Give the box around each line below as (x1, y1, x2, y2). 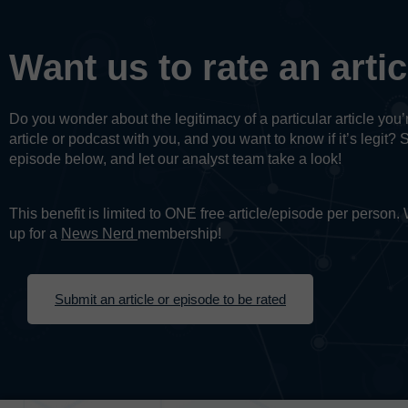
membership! (138, 226, 221, 241)
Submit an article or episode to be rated (55, 291, 286, 307)
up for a (9, 226, 61, 241)
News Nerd (61, 226, 138, 241)
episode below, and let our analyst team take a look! (9, 151, 342, 167)
